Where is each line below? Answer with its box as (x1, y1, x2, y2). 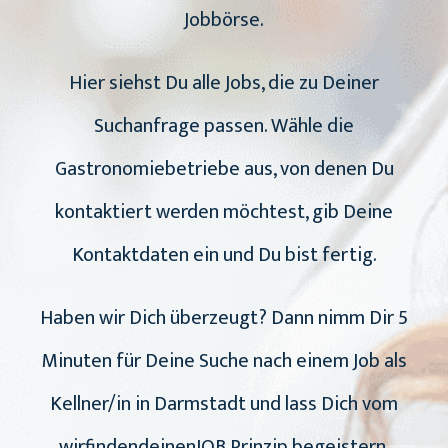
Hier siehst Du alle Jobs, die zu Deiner (69, 66, 379, 101)
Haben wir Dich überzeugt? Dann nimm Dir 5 (40, 301, 408, 336)
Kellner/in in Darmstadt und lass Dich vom (50, 387, 398, 422)
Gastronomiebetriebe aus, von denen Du (54, 152, 394, 187)
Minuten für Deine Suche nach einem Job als (41, 344, 407, 379)
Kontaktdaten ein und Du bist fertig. (71, 238, 377, 273)
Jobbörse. (184, 3, 264, 38)
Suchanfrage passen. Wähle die (94, 109, 354, 144)
